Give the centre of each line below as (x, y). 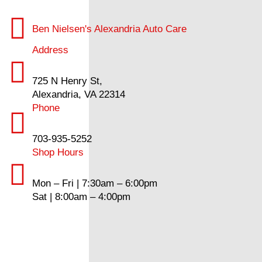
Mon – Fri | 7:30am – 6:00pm (95, 183)
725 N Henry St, (68, 81)
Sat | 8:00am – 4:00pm (82, 197)
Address (51, 50)
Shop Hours (58, 152)
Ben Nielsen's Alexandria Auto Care (110, 29)
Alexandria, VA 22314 (79, 94)
